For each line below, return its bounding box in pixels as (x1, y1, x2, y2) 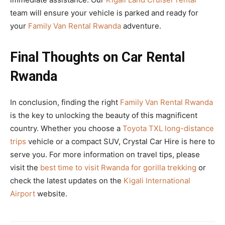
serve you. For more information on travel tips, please (10, 150, 200, 160)
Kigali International (124, 176, 190, 186)
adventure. (121, 21, 161, 31)
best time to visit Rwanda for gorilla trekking (40, 163, 196, 173)
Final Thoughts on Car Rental (10, 49, 185, 66)
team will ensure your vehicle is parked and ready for (10, 8, 198, 18)
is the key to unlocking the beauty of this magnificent (10, 110, 197, 121)
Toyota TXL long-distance (123, 124, 214, 134)
